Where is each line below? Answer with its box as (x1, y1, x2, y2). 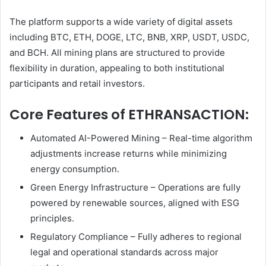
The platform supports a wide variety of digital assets (9, 16, 233, 28)
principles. (30, 212, 74, 224)
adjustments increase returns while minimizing (30, 147, 227, 159)
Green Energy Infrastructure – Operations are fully (30, 181, 240, 193)
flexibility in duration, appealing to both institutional (9, 62, 224, 74)
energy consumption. (30, 163, 119, 175)
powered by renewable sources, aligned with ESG (30, 197, 239, 208)
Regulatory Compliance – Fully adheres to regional (30, 230, 242, 242)
